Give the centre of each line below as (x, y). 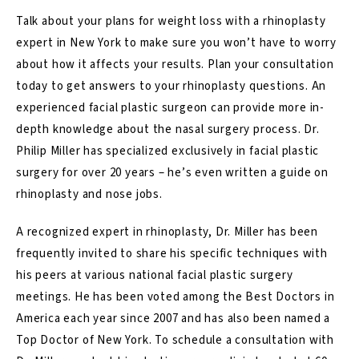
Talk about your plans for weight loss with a (139, 21)
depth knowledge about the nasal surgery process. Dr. (168, 129)
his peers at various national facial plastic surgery (155, 275)
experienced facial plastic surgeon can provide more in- (170, 107)
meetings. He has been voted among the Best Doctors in (175, 296)
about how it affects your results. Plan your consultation (175, 64)
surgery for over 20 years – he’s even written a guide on (172, 172)
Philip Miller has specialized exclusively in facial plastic (168, 151)
